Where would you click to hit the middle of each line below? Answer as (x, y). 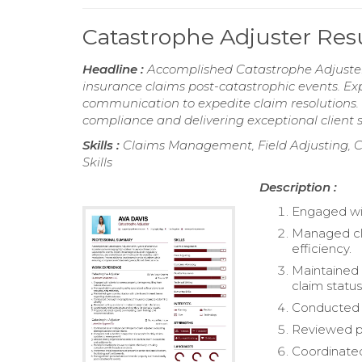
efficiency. (322, 248)
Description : (299, 187)
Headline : (115, 69)
